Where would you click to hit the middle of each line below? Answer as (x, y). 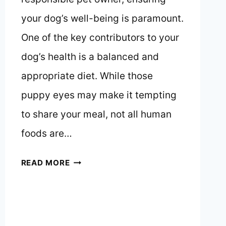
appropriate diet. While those (87, 76)
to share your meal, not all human (96, 115)
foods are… (46, 134)
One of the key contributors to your (100, 38)
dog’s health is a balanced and (90, 57)
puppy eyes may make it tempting (99, 95)
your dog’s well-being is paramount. (102, 19)
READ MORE (45, 163)
